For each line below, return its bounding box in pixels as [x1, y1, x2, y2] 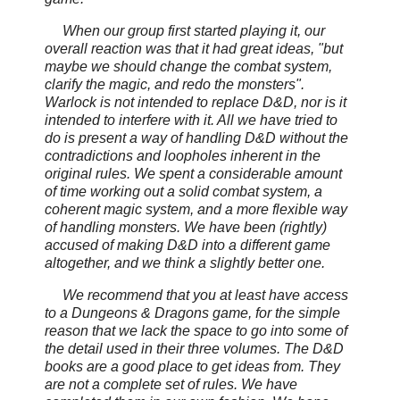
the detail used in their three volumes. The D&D [45, 340, 344, 356]
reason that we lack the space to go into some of [45, 322, 347, 338]
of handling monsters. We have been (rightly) [45, 220, 327, 236]
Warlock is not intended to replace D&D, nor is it [45, 95, 346, 111]
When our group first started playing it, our [45, 23, 325, 39]
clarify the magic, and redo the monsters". [45, 77, 304, 93]
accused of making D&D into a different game [45, 237, 330, 254]
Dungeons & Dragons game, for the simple [71, 304, 340, 321]
